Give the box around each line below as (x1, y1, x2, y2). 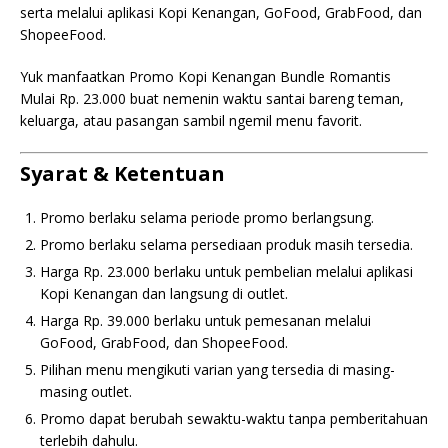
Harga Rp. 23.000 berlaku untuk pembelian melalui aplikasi (40, 262, 413, 281)
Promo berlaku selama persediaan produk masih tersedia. (40, 235, 413, 254)
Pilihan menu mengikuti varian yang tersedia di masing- (40, 360, 395, 379)
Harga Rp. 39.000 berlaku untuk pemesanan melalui (40, 311, 371, 330)
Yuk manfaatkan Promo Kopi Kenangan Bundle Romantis (20, 67, 391, 86)
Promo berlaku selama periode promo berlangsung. (40, 208, 374, 227)
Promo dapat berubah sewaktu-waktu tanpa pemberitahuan (40, 409, 428, 428)
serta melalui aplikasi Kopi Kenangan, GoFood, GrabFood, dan (20, 3, 422, 22)
